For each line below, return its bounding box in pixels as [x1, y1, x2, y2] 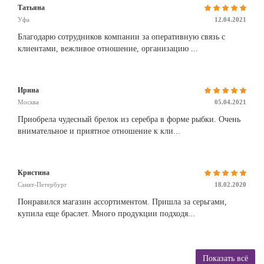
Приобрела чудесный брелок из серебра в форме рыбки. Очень [18, 115, 240, 124]
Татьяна [18, 4, 45, 12]
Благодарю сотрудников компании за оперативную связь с [18, 32, 225, 42]
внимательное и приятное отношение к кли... [18, 127, 180, 136]
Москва [18, 98, 39, 106]
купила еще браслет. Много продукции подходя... [18, 209, 195, 219]
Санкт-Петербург [18, 181, 67, 189]
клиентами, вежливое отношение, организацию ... [18, 44, 198, 54]
